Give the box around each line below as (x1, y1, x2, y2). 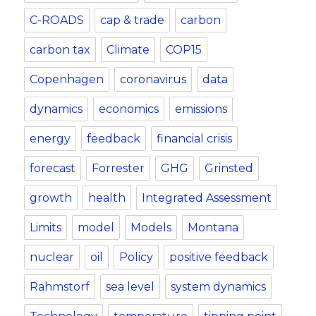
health (88, 191, 126, 205)
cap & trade (100, 13, 165, 27)
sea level (106, 280, 155, 293)
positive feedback (169, 250, 269, 264)
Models (130, 221, 172, 234)
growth (30, 191, 73, 205)
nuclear (30, 250, 75, 264)
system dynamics (171, 280, 267, 293)
